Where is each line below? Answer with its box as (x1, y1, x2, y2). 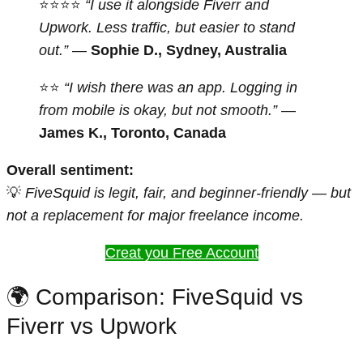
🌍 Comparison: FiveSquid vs (6, 284, 303, 310)
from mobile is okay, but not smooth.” (39, 102, 277, 119)
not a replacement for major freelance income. (6, 207, 304, 224)
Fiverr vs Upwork (6, 314, 177, 340)
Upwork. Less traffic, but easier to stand (39, 19, 295, 36)
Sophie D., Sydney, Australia (91, 42, 287, 59)
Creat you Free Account (105, 245, 258, 262)
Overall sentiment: (6, 162, 134, 179)
